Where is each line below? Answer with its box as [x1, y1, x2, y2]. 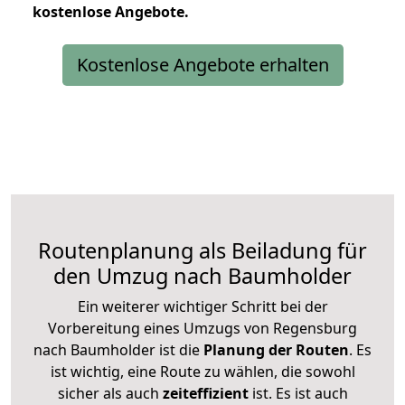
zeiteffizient [162, 382, 249, 403]
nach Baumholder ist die [33, 339, 200, 360]
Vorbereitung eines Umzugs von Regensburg [48, 317, 357, 338]
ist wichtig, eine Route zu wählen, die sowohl [50, 361, 355, 381]
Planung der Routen [200, 339, 349, 360]
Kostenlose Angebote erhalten [76, 52, 329, 77]
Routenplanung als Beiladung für [38, 235, 367, 265]
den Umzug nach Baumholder [53, 260, 352, 290]
